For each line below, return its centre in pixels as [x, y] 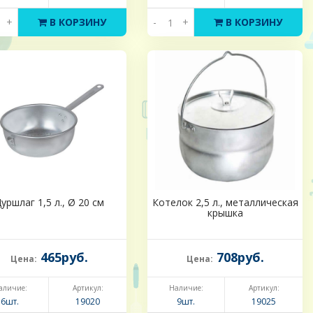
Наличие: [186, 288]
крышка [225, 213]
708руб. [238, 257]
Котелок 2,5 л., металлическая [225, 203]
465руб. [62, 257]
